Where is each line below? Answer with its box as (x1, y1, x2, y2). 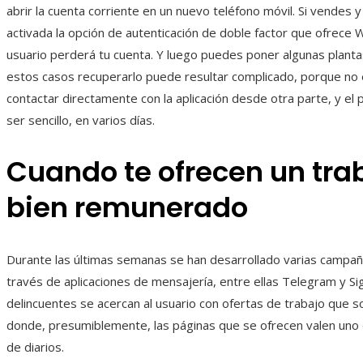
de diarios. (6, 338, 64, 355)
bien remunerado (6, 188, 248, 228)
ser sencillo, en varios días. (6, 112, 155, 129)
